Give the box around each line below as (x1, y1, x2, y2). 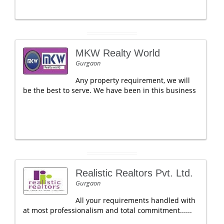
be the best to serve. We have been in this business (23, 85, 196, 95)
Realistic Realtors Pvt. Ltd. (75, 167, 193, 178)
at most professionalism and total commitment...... (23, 205, 192, 215)
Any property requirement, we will (75, 75, 190, 85)
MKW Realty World (75, 47, 160, 58)
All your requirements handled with (75, 195, 195, 205)
